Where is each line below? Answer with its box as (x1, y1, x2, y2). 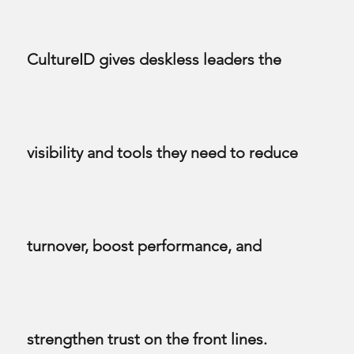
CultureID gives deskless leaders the (27, 50, 282, 70)
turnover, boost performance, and (27, 236, 262, 256)
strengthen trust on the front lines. (27, 330, 268, 349)
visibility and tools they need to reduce (27, 143, 299, 163)
